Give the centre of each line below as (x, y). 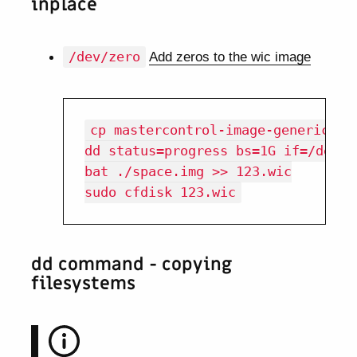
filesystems (84, 284)
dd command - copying (132, 265)
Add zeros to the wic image (229, 57)
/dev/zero (104, 57)
